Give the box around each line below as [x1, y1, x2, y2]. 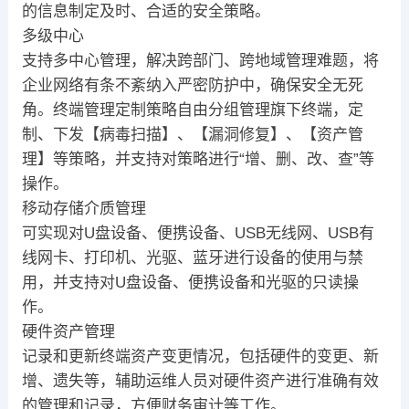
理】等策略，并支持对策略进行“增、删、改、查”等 [21, 151, 374, 169]
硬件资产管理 [21, 323, 115, 341]
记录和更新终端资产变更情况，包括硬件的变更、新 [21, 348, 379, 366]
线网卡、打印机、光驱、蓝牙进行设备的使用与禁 [21, 249, 363, 267]
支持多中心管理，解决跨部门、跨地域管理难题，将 [21, 52, 379, 70]
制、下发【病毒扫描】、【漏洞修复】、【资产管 [21, 126, 363, 144]
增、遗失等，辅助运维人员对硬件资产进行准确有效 [21, 372, 379, 391]
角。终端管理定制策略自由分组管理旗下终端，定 [21, 101, 363, 120]
